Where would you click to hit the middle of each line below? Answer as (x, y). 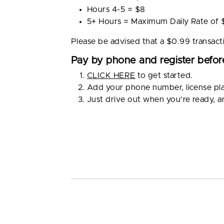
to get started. (165, 75)
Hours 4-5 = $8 (116, 9)
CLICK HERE (111, 75)
